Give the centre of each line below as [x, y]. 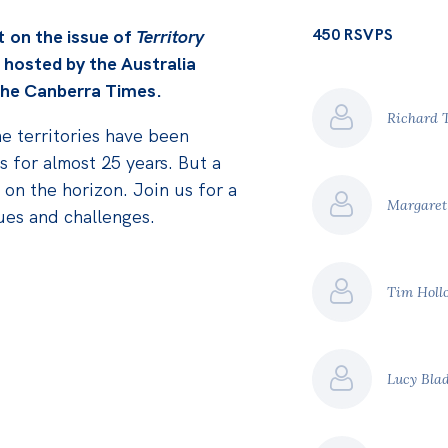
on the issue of [70, 36]
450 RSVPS [352, 34]
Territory [169, 36]
